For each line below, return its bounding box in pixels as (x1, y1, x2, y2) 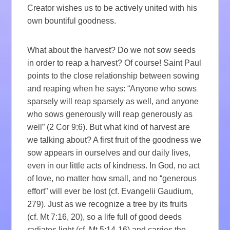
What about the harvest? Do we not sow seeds (27, 46, 196, 55)
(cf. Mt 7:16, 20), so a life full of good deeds (27, 213, 182, 222)
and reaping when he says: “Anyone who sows (27, 84, 197, 93)
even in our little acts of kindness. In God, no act (27, 161, 200, 170)
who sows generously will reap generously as (27, 110, 193, 119)
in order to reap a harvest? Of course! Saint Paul (27, 59, 202, 68)
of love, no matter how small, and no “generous (27, 174, 197, 183)
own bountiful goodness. (27, 16, 117, 26)
